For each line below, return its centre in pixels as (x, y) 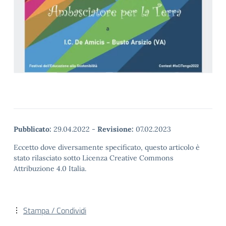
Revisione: (116, 129)
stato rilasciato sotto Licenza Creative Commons (94, 158)
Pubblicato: (33, 129)
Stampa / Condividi (55, 210)
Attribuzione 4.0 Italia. (50, 168)
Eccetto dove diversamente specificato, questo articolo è (107, 147)
